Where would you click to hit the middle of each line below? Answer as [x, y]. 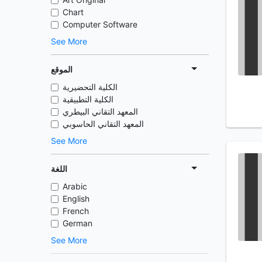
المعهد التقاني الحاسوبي [103, 124]
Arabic [75, 186]
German [77, 223]
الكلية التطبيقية [88, 99]
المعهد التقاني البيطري [100, 111]
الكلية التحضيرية [90, 87]
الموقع [62, 69]
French [76, 211]
